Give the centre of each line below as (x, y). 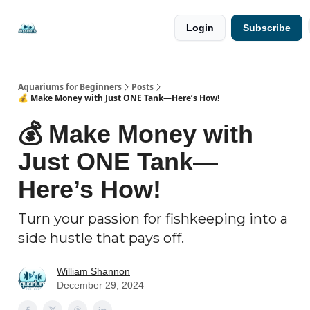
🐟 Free (76, 17)
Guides (138, 39)
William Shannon (93, 271)
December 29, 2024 (100, 285)
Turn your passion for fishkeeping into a (153, 219)
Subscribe (267, 28)
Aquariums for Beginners (70, 87)
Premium (138, 28)
